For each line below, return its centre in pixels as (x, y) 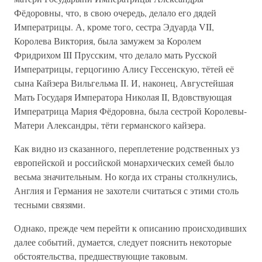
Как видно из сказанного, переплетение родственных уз (127, 148)
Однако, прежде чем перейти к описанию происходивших (130, 228)
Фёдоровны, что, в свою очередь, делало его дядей (115, 13)
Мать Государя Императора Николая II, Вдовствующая (123, 97)
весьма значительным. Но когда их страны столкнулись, (126, 176)
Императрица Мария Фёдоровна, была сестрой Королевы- (130, 111)
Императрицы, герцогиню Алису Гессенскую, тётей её (124, 69)
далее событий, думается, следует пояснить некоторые (123, 242)
